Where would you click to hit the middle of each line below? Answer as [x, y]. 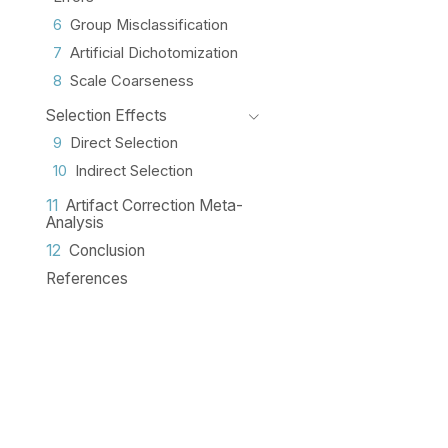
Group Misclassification [149, 25]
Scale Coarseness [132, 80]
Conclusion [106, 250]
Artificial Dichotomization [154, 52]
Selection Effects [106, 115]
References [86, 278]
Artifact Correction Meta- [154, 206]
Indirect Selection [134, 171]
